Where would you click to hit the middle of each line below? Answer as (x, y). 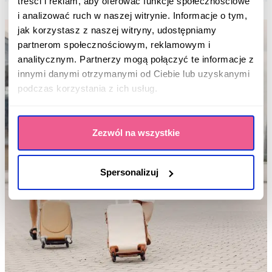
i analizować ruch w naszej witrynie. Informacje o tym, (132, 15)
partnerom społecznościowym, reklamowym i (114, 45)
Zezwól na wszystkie (136, 132)
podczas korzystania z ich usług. (87, 88)
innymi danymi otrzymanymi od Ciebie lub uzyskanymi (134, 74)
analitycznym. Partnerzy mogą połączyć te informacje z (136, 59)
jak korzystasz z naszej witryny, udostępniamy (117, 30)
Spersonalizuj (129, 172)
